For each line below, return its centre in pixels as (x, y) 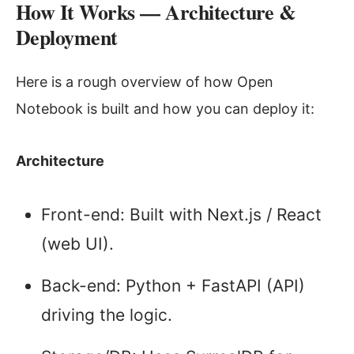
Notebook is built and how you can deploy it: (165, 109)
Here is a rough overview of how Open (145, 82)
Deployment (67, 38)
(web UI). (77, 244)
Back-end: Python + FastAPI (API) (173, 286)
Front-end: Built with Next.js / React (181, 215)
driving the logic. (107, 315)
